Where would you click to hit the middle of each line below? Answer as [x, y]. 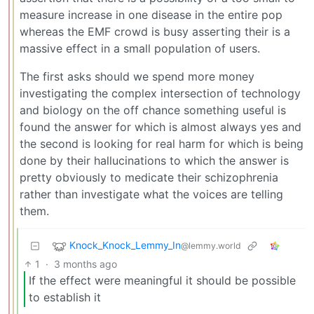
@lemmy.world [211, 245]
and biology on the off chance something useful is [153, 110]
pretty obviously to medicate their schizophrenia [149, 177]
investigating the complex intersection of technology [160, 93]
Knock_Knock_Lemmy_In [125, 245]
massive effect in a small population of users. [140, 48]
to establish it [65, 298]
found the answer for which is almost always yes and [161, 127]
